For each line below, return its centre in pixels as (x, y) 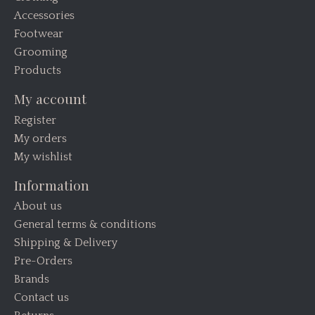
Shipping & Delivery (66, 243)
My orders (40, 138)
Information (52, 185)
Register (35, 120)
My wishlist (43, 156)
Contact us (41, 298)
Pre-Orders (43, 261)
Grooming (41, 52)
